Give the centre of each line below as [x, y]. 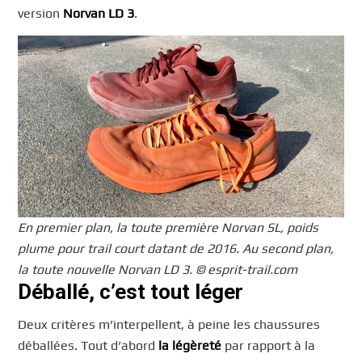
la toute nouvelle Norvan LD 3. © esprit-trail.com [158, 270]
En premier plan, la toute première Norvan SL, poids [168, 228]
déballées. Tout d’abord [88, 346]
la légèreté [190, 346]
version [41, 13]
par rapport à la [269, 346]
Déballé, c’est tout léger [131, 292]
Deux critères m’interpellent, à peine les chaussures [169, 325]
